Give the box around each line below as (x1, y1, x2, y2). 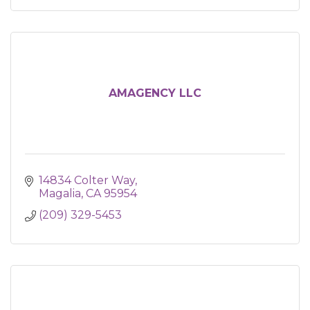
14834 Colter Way (39, 174, 135, 187)
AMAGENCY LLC (109, 86, 201, 100)
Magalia (39, 187, 81, 200)
